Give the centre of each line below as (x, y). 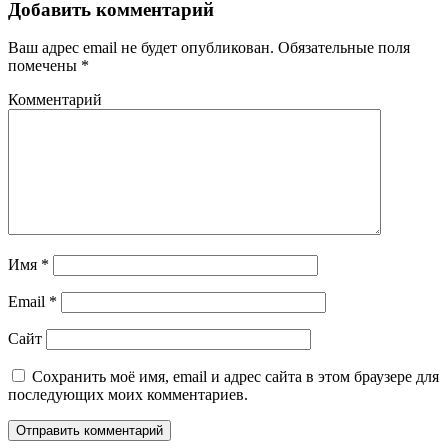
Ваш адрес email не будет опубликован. (141, 48)
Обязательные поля (342, 48)
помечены (44, 66)
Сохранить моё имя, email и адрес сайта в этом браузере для (235, 377)
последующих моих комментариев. (128, 395)
